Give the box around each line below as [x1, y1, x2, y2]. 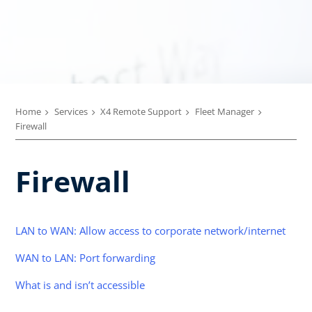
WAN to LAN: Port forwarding [15, 250, 155, 265]
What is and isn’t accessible [15, 277, 145, 292]
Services [54, 105, 88, 118]
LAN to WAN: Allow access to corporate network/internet [15, 223, 286, 237]
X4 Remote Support [100, 105, 182, 118]
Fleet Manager [194, 105, 254, 118]
